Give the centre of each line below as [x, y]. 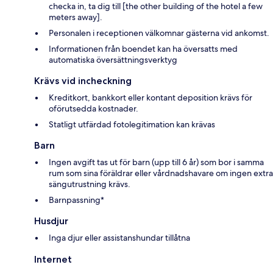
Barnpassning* [76, 200]
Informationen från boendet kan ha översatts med [143, 48]
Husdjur [51, 221]
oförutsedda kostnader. [94, 108]
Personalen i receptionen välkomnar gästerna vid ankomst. [159, 33]
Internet [53, 259]
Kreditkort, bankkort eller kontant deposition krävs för [151, 97]
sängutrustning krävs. [90, 184]
